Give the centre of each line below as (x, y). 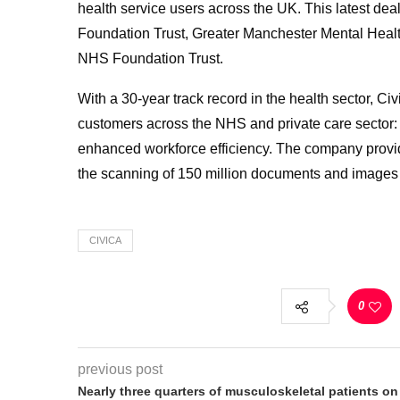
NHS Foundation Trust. (150, 58)
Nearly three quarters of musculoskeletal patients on (238, 391)
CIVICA (105, 240)
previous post (120, 369)
